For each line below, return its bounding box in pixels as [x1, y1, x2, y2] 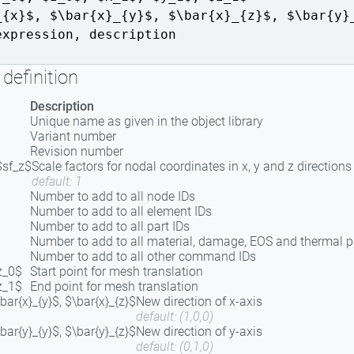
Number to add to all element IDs [30, 204, 212, 219]
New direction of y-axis [136, 324, 262, 339]
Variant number [30, 129, 116, 144]
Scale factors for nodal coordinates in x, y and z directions [32, 159, 352, 174]
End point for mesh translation [30, 279, 198, 294]
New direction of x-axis [136, 294, 262, 309]
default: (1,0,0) [136, 309, 213, 324]
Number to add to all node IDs [30, 189, 195, 204]
